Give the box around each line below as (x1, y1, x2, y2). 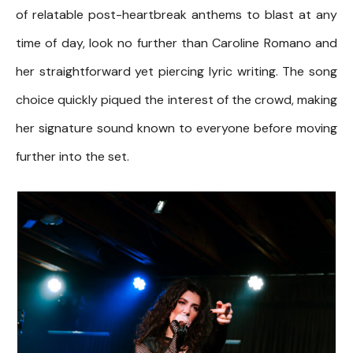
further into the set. (16, 147, 129, 165)
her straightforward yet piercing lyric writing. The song (16, 62, 337, 80)
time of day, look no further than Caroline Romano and (16, 34, 337, 51)
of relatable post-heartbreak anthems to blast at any (16, 6, 337, 23)
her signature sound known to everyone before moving (16, 119, 337, 136)
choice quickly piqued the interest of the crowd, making (16, 91, 337, 108)
